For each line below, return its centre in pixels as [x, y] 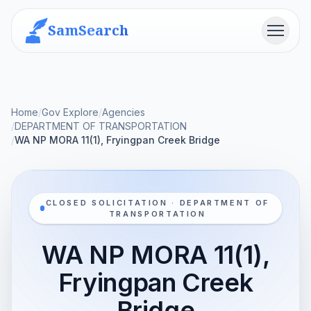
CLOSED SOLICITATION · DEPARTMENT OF [157, 203]
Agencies [124, 112]
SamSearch [88, 30]
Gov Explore [70, 112]
